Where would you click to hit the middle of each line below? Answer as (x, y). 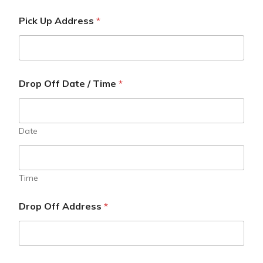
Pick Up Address (58, 21)
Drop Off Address (61, 206)
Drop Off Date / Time (69, 83)
